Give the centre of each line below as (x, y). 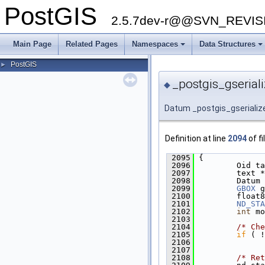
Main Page (32, 44)
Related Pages (92, 44)
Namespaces (155, 44)
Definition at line (196, 139)
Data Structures (227, 44)
